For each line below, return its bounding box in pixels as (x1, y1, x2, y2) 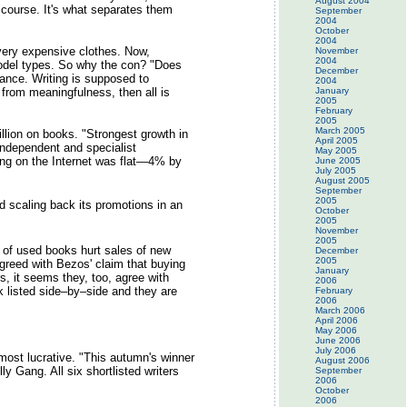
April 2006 (315, 315, 358, 325)
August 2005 (315, 175, 370, 185)
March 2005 (315, 125, 365, 135)
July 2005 (315, 165, 356, 175)
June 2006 (315, 335, 361, 345)
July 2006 (315, 345, 356, 355)
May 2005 (315, 145, 357, 155)
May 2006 (315, 325, 357, 335)
